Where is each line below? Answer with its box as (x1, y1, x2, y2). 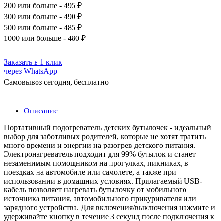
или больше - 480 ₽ (20, 34, 86, 42)
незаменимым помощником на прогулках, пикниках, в (4, 158, 188, 167)
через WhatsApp (4, 66, 57, 75)
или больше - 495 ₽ (16, 1, 82, 10)
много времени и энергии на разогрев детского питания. (4, 141, 195, 149)
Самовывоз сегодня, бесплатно (4, 77, 109, 86)
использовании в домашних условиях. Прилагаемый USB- (4, 176, 202, 185)
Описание (24, 106, 58, 115)
